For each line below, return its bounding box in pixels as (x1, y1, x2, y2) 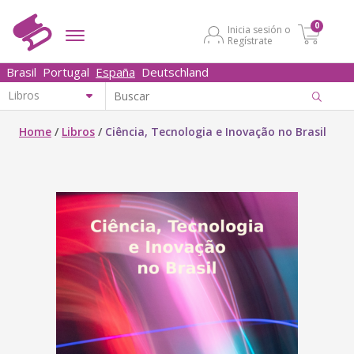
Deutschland (141, 64, 209, 80)
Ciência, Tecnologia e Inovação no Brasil (105, 124, 326, 139)
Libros (62, 124, 95, 139)
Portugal (43, 64, 89, 80)
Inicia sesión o (228, 23, 291, 36)
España (96, 64, 135, 80)
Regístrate (228, 34, 273, 47)
